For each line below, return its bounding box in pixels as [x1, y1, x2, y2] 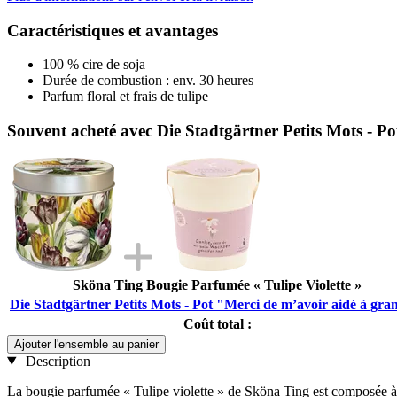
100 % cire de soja [43, 57, 145, 73]
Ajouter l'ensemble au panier [14, 337, 159, 351]
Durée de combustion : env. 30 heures [43, 73, 253, 89]
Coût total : [183, 315, 252, 331]
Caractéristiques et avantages [7, 20, 218, 40]
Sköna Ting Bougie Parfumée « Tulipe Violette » [73, 276, 362, 292]
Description [21, 353, 90, 369]
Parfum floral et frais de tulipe [43, 89, 208, 105]
